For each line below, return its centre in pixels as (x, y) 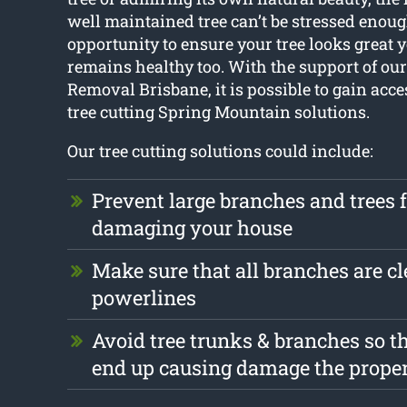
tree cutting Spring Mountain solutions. (218, 112)
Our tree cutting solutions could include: (220, 151)
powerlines (144, 298)
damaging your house (192, 228)
